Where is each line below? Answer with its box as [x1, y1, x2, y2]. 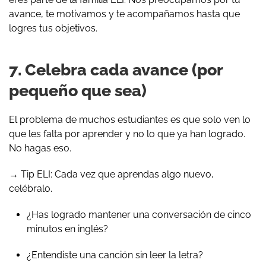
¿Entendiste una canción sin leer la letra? [27, 249, 203, 261]
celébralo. [9, 182, 52, 194]
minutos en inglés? [27, 223, 108, 235]
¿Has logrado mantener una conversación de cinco [27, 208, 251, 220]
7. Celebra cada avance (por [9, 59, 223, 79]
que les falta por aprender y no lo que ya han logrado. [9, 128, 245, 140]
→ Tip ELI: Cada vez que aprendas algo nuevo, [9, 168, 214, 180]
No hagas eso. [9, 142, 71, 154]
